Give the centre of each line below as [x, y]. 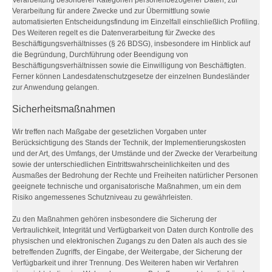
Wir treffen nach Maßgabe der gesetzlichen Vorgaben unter [109, 132]
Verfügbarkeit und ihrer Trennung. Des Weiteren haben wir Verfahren [125, 263]
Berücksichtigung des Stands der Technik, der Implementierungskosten [129, 143]
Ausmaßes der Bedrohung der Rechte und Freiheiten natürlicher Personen [135, 175]
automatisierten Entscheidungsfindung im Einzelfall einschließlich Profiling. [136, 22]
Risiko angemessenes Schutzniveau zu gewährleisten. [102, 197]
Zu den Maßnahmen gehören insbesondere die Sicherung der [114, 219]
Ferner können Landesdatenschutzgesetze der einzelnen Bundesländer [131, 76]
